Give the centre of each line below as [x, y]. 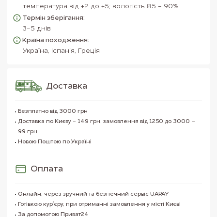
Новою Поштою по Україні [55, 142]
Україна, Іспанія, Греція [61, 51]
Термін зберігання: [54, 18]
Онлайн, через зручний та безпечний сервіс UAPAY [93, 194]
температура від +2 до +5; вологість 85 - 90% [101, 7]
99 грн [28, 132]
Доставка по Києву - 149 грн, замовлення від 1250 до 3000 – [107, 122]
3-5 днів [37, 29]
